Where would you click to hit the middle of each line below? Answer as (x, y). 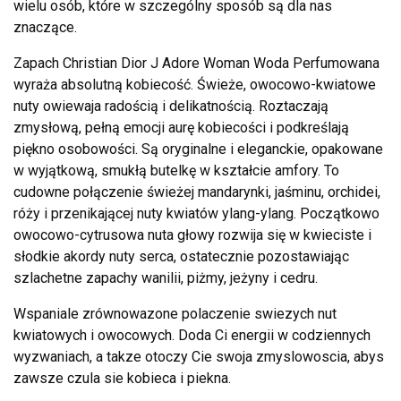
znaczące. (45, 28)
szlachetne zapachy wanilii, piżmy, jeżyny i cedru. (166, 278)
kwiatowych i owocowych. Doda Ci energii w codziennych (192, 336)
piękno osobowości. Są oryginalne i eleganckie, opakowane (198, 149)
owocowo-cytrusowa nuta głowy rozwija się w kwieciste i (192, 235)
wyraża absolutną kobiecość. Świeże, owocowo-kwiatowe (195, 85)
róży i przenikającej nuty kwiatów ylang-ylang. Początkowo (196, 214)
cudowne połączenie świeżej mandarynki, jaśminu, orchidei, (197, 192)
